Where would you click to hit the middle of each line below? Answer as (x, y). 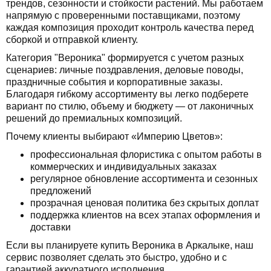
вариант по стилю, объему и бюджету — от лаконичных (130, 106)
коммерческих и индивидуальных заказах (123, 166)
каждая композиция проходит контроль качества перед (130, 27)
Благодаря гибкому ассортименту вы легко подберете (127, 94)
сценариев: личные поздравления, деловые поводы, (125, 70)
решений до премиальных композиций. (94, 118)
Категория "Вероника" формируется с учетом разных (125, 57)
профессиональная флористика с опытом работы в (146, 154)
